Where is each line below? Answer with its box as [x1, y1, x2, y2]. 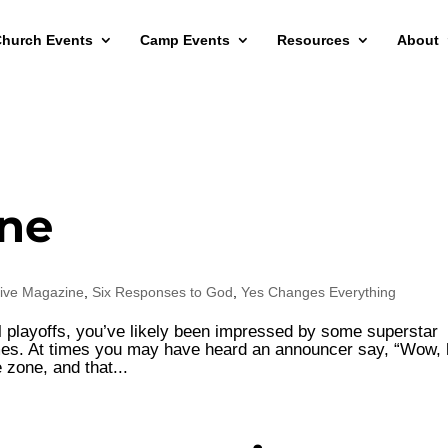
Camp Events [139, 32, 230, 48]
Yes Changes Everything [241, 284, 397, 300]
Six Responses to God [92, 284, 234, 300]
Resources [276, 32, 350, 48]
